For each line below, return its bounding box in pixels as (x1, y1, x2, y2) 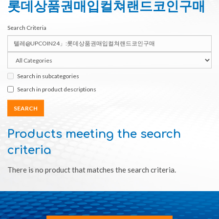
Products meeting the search (7, 128, 181, 141)
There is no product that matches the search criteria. (7, 165, 176, 175)
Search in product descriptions (17, 85, 96, 93)
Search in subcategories (17, 72, 79, 80)
